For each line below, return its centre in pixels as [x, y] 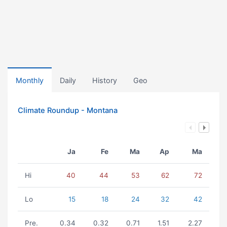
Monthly [30, 80]
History [105, 80]
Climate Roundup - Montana [68, 110]
